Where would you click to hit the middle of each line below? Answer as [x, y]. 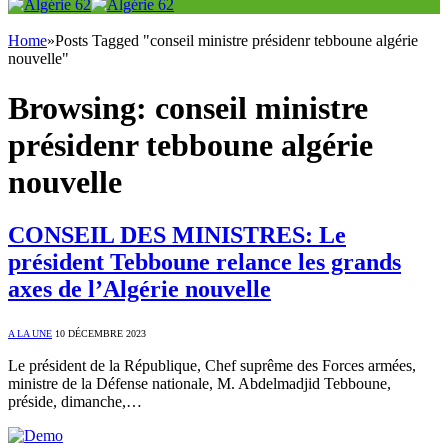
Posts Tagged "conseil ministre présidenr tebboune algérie [236, 41]
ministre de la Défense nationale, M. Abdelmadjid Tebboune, [199, 384]
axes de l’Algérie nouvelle [139, 289]
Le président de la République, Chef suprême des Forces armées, [212, 366]
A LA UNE [30, 334]
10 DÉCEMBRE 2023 [100, 334]
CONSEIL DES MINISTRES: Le [177, 235]
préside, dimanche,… [75, 402]
